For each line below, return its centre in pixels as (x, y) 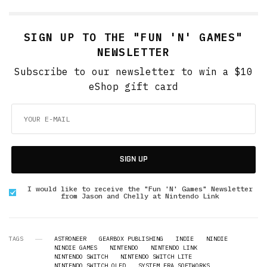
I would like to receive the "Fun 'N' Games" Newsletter (140, 189)
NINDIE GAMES (76, 248)
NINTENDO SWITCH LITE (156, 257)
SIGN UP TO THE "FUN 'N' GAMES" (133, 38)
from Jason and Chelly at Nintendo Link (140, 196)
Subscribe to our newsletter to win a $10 (133, 72)
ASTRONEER (70, 239)
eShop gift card (133, 87)
